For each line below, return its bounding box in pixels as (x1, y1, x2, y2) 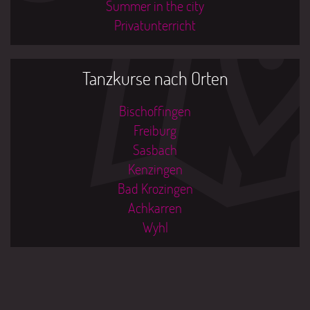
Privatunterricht (114, 16, 196, 34)
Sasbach (133, 140, 177, 158)
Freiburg (134, 121, 176, 139)
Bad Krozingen (117, 179, 193, 197)
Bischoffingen (119, 102, 191, 120)
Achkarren (128, 199, 182, 217)
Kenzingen (127, 160, 183, 178)
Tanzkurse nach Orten (82, 66, 228, 90)
